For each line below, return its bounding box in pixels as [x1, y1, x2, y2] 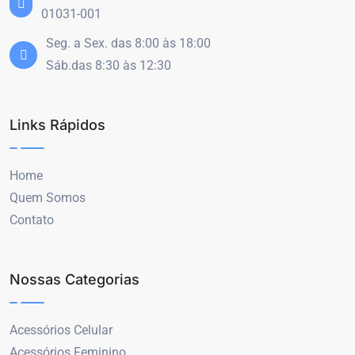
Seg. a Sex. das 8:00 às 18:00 [46, 36, 211, 52]
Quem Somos [10, 190, 86, 206]
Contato [10, 212, 54, 228]
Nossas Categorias [10, 271, 139, 288]
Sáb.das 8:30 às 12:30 [46, 58, 171, 74]
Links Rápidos [10, 116, 105, 134]
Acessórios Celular [10, 323, 113, 338]
